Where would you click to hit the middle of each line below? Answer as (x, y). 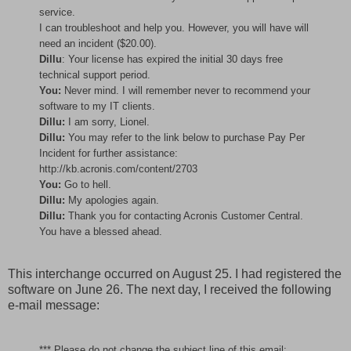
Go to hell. (86, 184)
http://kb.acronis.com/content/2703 (118, 168)
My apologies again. (112, 200)
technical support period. (95, 74)
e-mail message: (54, 306)
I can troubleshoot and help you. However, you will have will (174, 27)
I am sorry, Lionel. (107, 121)
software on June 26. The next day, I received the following (170, 290)
